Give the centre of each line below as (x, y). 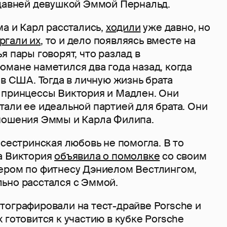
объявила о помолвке (107, 156)
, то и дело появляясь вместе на (118, 40)
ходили (123, 27)
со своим (183, 156)
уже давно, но (175, 27)
